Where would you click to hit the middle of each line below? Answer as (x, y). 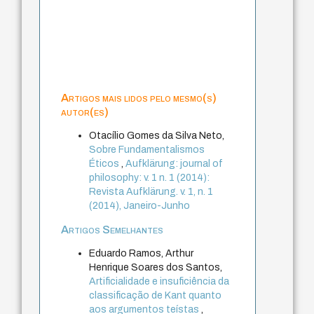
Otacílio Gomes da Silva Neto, (157, 135)
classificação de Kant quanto (156, 295)
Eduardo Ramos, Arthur (142, 253)
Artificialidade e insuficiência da (159, 281)
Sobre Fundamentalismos (147, 149)
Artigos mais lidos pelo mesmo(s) (139, 97)
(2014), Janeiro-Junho (140, 205)
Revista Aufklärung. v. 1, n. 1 (151, 191)
